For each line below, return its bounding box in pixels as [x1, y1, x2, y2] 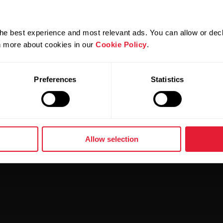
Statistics [151, 75, 184, 84]
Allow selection [85, 134, 138, 143]
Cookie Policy [96, 40, 147, 49]
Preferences [34, 75, 77, 84]
